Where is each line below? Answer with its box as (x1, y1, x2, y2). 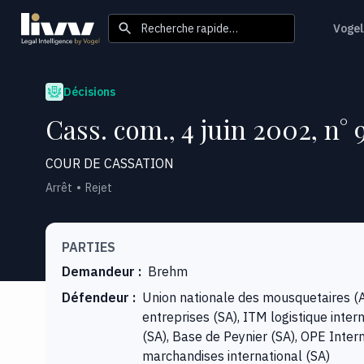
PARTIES (62, 238, 115, 255)
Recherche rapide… (141, 20, 238, 36)
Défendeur (62, 288, 129, 305)
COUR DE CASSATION (45, 154, 174, 171)
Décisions (63, 84, 115, 99)
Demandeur (62, 262, 135, 279)
